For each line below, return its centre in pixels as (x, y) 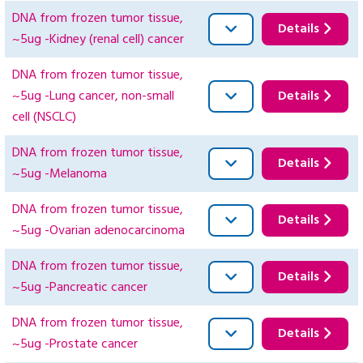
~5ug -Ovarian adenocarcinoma (98, 231)
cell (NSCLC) (44, 118)
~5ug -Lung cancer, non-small (93, 97)
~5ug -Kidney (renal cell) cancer (98, 40)
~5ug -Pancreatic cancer (80, 288)
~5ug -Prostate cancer (75, 345)
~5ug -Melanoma (60, 175)
